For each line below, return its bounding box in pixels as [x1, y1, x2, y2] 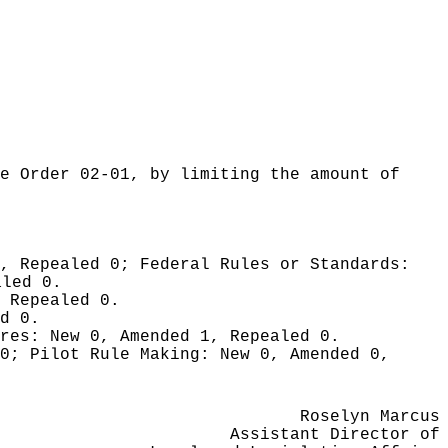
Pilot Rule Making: [30, 346, 220, 364]
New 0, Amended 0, [220, 346, 390, 364]
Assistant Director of [230, 426, 440, 444]
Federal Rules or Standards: [140, 256, 410, 274]
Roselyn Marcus [300, 408, 440, 426]
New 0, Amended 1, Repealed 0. [50, 328, 340, 346]
